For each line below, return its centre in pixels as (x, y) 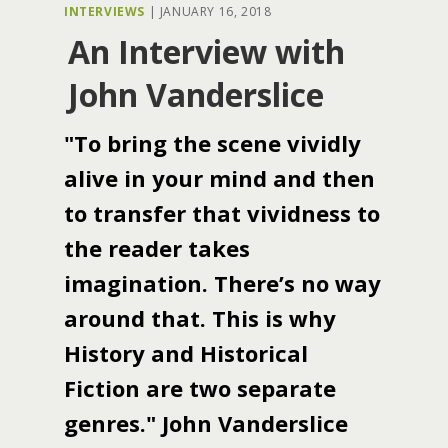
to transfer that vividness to (222, 213)
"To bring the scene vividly (212, 143)
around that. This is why (200, 318)
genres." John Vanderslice (206, 423)
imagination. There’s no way (222, 283)
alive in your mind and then (219, 178)
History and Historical (186, 353)
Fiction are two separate (200, 388)
